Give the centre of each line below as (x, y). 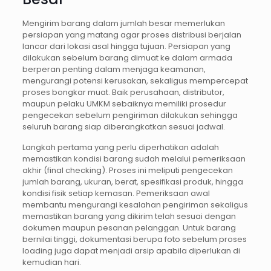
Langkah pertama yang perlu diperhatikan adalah (120, 148)
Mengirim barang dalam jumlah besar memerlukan (123, 24)
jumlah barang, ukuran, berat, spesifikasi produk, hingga (132, 182)
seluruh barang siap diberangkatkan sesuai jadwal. (123, 127)
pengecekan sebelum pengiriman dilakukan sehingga (130, 116)
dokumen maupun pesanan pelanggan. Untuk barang (129, 228)
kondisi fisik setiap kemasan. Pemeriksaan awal (116, 194)
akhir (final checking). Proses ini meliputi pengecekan (127, 171)
